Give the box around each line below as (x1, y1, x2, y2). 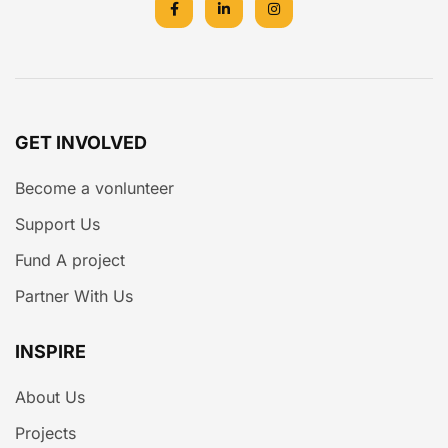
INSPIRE (15, 340, 86, 362)
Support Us (15, 213, 100, 234)
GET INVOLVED (15, 131, 147, 153)
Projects (15, 422, 76, 443)
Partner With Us (15, 285, 133, 306)
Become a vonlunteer (15, 177, 174, 198)
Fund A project (15, 249, 125, 270)
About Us (15, 386, 85, 407)
